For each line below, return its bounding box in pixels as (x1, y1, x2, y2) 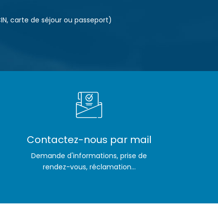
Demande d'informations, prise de (31, 151, 147, 161)
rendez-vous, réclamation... (42, 162, 136, 172)
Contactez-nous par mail (27, 133, 152, 146)
